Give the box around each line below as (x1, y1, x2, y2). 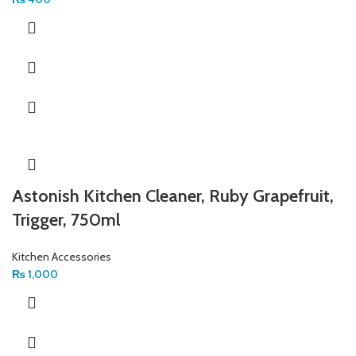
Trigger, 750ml (12, 209, 120, 230)
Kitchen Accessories (12, 250, 111, 264)
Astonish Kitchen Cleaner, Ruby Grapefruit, (12, 185, 334, 207)
